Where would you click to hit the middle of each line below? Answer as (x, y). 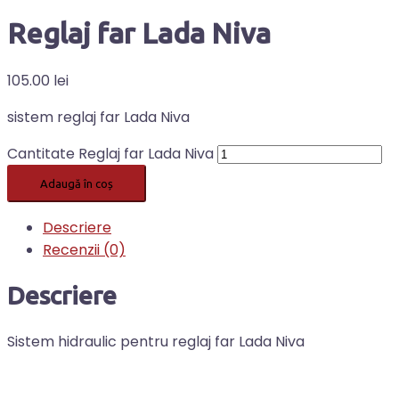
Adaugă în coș (77, 183)
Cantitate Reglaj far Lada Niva (110, 153)
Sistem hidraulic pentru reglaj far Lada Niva (156, 342)
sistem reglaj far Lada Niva (98, 117)
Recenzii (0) (84, 249)
